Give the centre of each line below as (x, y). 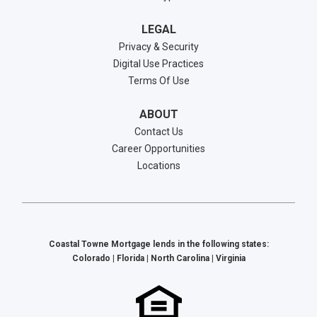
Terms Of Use (158, 81)
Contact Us (158, 132)
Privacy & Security (158, 47)
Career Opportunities (158, 149)
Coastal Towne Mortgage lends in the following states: (158, 244)
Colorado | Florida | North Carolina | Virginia (158, 259)
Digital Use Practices (158, 64)
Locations (158, 166)
